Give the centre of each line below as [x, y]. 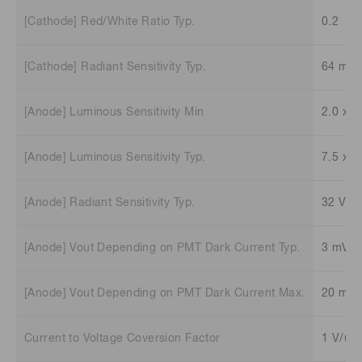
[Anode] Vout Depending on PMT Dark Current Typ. [162, 248]
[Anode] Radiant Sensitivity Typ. [110, 203]
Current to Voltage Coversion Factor [122, 339]
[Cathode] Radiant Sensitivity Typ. [116, 67]
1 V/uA [340, 339]
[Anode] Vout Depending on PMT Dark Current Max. [165, 293]
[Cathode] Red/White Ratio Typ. [110, 22]
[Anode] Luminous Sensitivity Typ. [115, 158]
